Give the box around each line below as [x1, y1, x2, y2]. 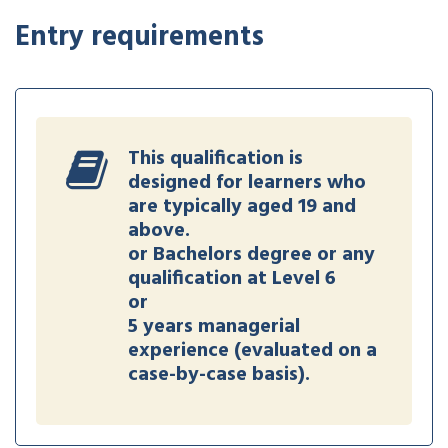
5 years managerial [128, 310, 300, 343]
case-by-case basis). [128, 358, 310, 391]
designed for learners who [128, 166, 366, 199]
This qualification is [128, 142, 303, 175]
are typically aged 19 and [128, 190, 356, 223]
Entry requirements [15, 14, 264, 60]
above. [128, 214, 190, 247]
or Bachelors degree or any [128, 238, 375, 271]
